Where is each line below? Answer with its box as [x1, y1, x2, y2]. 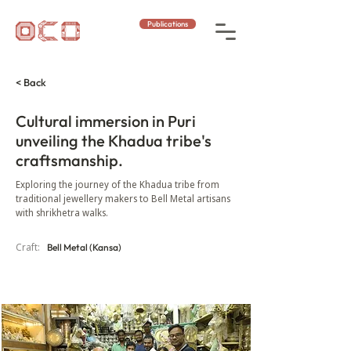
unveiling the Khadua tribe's [16, 131, 212, 150]
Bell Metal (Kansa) [47, 241, 121, 253]
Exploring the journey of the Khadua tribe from [16, 178, 219, 191]
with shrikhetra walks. [16, 206, 108, 219]
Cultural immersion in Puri [16, 111, 196, 131]
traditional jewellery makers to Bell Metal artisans [16, 192, 230, 205]
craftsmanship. [16, 150, 123, 170]
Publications [147, 19, 188, 29]
